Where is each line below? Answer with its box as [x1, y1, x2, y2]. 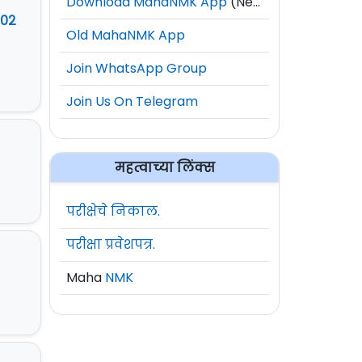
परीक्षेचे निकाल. [66, 201, 160, 221]
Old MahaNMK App [66, 25, 185, 44]
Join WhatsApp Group [66, 58, 207, 78]
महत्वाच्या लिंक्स [114, 158, 215, 177]
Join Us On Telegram [66, 91, 198, 111]
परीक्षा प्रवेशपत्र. [66, 234, 155, 254]
